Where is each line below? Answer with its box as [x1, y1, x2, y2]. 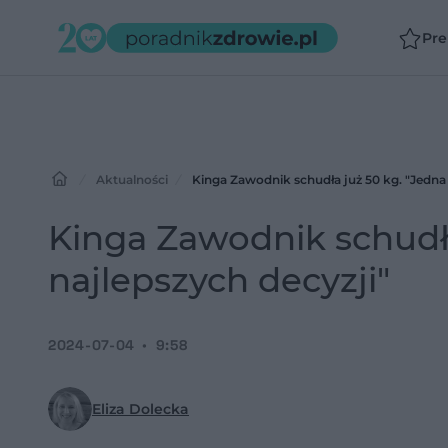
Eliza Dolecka [92, 400, 189, 418]
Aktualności [96, 172, 168, 187]
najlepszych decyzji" [48, 259, 390, 301]
